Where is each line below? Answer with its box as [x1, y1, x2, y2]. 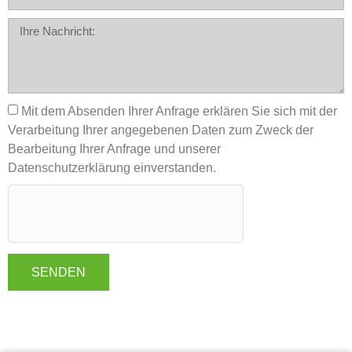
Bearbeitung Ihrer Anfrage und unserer [8, 142, 221, 156]
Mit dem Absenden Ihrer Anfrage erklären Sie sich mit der [21, 104, 337, 119]
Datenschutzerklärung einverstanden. [8, 161, 216, 175]
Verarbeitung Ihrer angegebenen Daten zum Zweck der [8, 123, 313, 137]
